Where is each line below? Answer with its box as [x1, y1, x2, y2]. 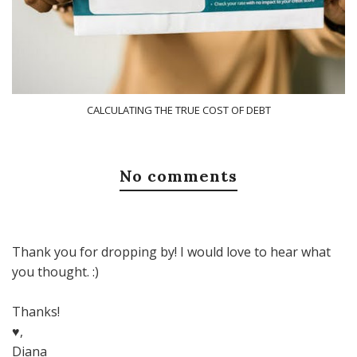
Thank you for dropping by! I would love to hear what [12, 243, 331, 261]
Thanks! [12, 303, 60, 321]
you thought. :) [12, 263, 99, 281]
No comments [120, 166, 237, 186]
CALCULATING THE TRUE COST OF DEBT [86, 103, 271, 118]
